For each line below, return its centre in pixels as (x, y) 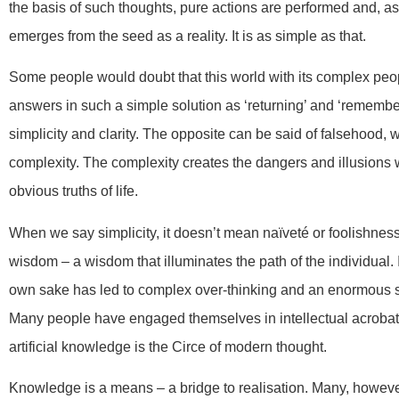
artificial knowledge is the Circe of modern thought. (168, 346)
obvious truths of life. (73, 191)
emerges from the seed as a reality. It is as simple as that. (187, 36)
